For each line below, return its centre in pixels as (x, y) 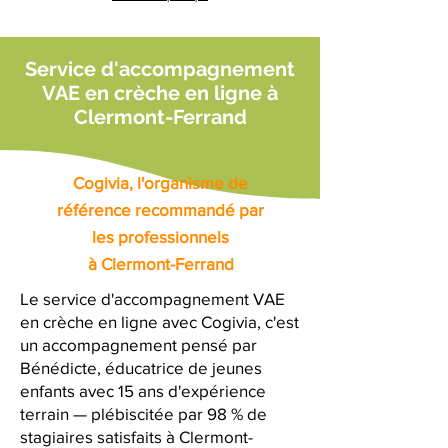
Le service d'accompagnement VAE (152, 298)
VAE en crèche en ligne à (160, 93)
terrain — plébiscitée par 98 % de (143, 413)
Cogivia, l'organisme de (160, 182)
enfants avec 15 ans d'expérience (143, 390)
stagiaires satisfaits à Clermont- (136, 436)
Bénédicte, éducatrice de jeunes (141, 367)
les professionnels (160, 236)
